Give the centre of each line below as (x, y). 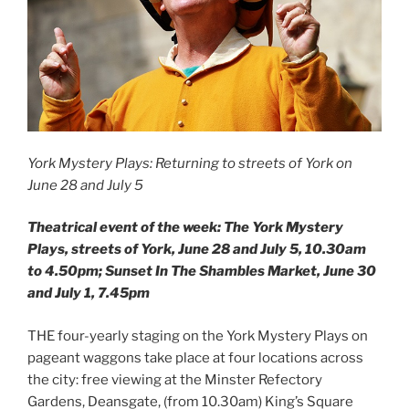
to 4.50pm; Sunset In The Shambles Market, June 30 (202, 272)
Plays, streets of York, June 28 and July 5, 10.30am (197, 250)
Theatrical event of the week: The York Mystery (185, 228)
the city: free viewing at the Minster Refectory (175, 379)
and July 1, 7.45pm (89, 294)
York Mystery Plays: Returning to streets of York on (190, 163)
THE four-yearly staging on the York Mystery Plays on (198, 336)
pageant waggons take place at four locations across (195, 357)
